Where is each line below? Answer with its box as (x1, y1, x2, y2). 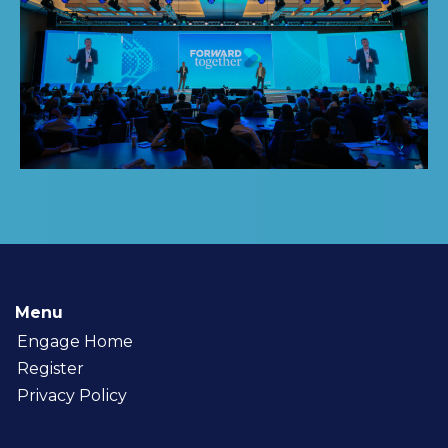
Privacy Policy (17, 385, 127, 405)
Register (17, 358, 84, 378)
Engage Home (17, 331, 133, 351)
